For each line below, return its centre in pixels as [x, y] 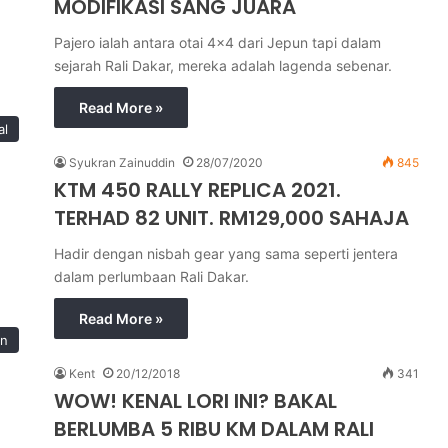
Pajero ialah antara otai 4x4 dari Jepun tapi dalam [217, 42]
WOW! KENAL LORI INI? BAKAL [195, 401]
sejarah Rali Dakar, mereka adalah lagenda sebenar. [223, 65]
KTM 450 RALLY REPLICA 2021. [197, 190]
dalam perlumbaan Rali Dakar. [151, 276]
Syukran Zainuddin [122, 162]
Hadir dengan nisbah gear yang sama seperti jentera [226, 253]
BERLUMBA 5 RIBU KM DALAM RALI [214, 429]
